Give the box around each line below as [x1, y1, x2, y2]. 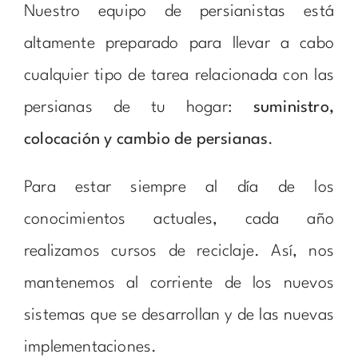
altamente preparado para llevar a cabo [23, 35, 335, 52]
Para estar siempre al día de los [23, 179, 335, 196]
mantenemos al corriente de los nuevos [23, 275, 335, 292]
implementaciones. [23, 339, 157, 356]
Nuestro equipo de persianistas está [23, 3, 335, 20]
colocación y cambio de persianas [23, 131, 268, 148]
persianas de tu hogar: [23, 99, 253, 116]
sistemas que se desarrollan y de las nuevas [23, 307, 335, 324]
